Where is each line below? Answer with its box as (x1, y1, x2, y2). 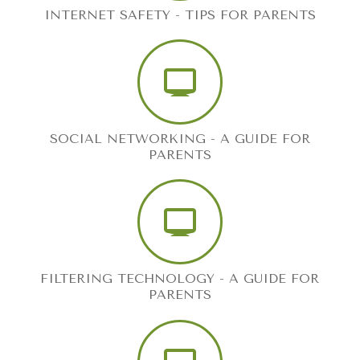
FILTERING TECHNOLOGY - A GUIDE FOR (40, 271, 320, 286)
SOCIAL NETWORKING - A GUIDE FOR (49, 131, 310, 146)
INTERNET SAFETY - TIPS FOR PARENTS (43, 7, 316, 22)
